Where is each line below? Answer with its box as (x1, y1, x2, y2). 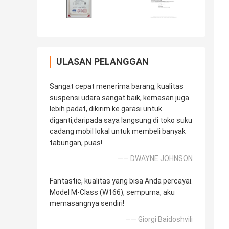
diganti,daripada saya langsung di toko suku (50, 116, 192, 125)
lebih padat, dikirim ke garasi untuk (50, 105, 162, 113)
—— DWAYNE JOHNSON (118, 154, 193, 163)
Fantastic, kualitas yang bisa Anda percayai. (50, 177, 193, 186)
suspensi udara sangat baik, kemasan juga (50, 94, 189, 102)
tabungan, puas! (50, 139, 102, 147)
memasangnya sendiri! (50, 199, 124, 208)
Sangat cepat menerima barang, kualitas (50, 82, 184, 91)
